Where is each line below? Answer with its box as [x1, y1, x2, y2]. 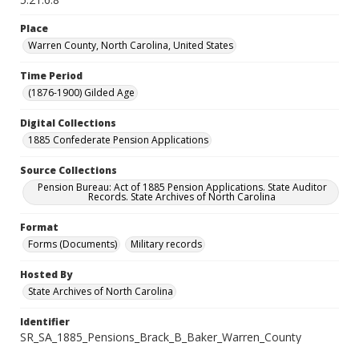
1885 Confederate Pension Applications [28, 133, 208, 147]
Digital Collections [20, 116, 116, 130]
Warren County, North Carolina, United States [28, 38, 233, 52]
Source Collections [20, 163, 117, 177]
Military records [131, 237, 202, 251]
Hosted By [20, 268, 72, 281]
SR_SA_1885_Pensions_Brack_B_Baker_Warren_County [20, 329, 301, 345]
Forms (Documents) [28, 237, 117, 251]
